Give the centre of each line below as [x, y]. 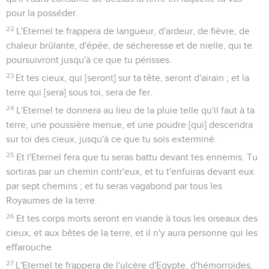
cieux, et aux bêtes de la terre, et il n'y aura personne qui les [132, 233]
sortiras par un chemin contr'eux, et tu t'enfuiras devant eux [130, 171]
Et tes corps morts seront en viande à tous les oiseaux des [137, 218]
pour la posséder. [42, 13]
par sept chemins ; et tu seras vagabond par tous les [114, 186]
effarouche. [30, 247]
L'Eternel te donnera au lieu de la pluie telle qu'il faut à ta [136, 110]
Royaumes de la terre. [52, 200]
